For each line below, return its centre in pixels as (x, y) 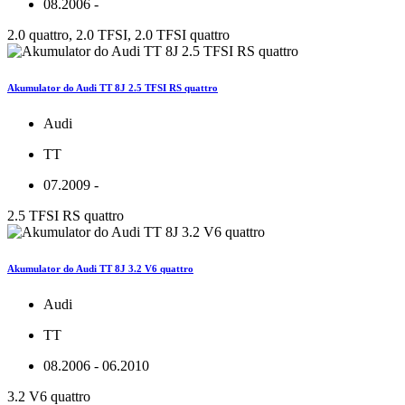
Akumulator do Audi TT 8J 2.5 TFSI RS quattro (113, 87)
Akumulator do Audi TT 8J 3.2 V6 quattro (100, 268)
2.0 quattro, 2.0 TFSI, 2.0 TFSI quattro (118, 34)
